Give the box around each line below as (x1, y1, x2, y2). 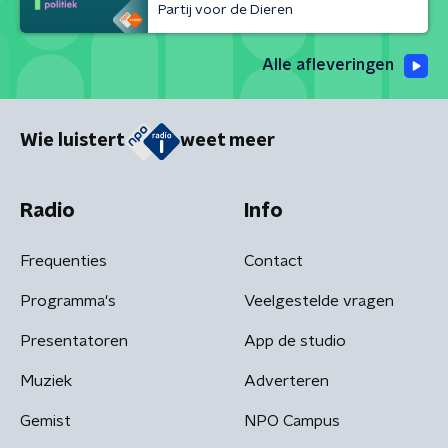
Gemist (20, 412, 71, 429)
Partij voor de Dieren (158, 2, 293, 17)
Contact (244, 252, 303, 269)
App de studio (244, 332, 346, 349)
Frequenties (20, 252, 107, 269)
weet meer (180, 132, 275, 151)
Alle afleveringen (262, 57, 394, 73)
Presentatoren (20, 332, 128, 349)
